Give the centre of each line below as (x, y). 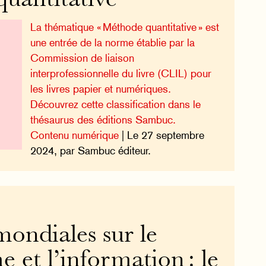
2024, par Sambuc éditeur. (90, 150)
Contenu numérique (74, 135)
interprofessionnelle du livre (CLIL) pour (121, 73)
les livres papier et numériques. (100, 88)
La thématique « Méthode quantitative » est (124, 27)
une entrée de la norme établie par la (112, 42)
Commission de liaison (82, 58)
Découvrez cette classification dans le (115, 104)
